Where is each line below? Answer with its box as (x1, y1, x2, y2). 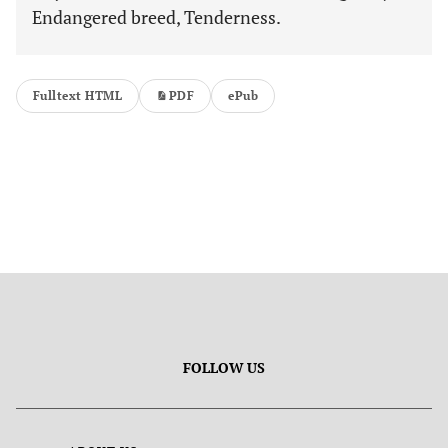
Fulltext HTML (33, 88, 123, 103)
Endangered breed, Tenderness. (32, 5, 281, 29)
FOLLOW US (183, 358, 265, 377)
